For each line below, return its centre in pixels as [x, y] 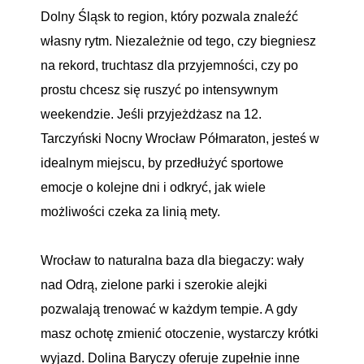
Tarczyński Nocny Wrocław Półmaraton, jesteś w [180, 139]
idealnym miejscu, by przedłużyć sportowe [162, 163]
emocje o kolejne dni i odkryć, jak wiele [153, 187]
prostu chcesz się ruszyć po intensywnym [159, 90]
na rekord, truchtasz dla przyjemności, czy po [169, 65]
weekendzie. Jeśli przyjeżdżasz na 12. [151, 114]
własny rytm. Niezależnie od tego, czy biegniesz [178, 41]
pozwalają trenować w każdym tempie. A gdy [169, 309]
